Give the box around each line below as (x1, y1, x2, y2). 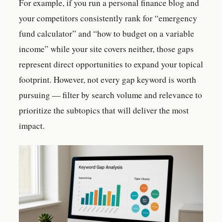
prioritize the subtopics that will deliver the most (19, 105, 189, 116)
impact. (19, 120, 45, 132)
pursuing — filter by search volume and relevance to (19, 89, 202, 101)
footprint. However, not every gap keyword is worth (19, 74, 196, 86)
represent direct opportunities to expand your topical (19, 58, 203, 70)
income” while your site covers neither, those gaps (19, 43, 194, 55)
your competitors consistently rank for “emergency (19, 12, 197, 24)
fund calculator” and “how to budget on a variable (19, 28, 194, 40)
